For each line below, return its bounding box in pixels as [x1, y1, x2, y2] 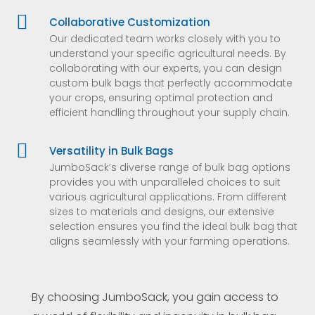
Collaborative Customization [49, 15, 210, 30]
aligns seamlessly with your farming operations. [49, 234, 290, 248]
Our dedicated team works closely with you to [49, 32, 281, 46]
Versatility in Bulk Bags [49, 143, 174, 158]
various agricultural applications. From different [49, 190, 287, 204]
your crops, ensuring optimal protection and [49, 91, 273, 105]
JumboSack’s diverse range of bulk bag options [49, 160, 290, 174]
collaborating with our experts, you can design [49, 61, 282, 75]
